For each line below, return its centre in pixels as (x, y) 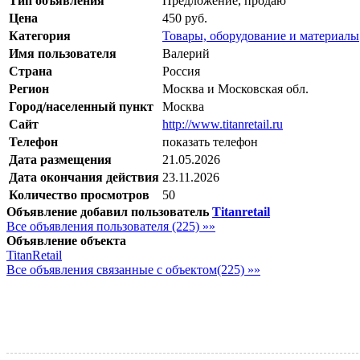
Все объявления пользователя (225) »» (111, 226)
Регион (29, 88)
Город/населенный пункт (81, 106)
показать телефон (210, 141)
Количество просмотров (79, 194)
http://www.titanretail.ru (223, 124)
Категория (40, 35)
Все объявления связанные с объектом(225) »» (133, 269)
